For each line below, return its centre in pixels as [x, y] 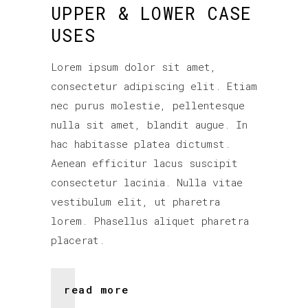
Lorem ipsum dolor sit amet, [134, 67]
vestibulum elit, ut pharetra [135, 201]
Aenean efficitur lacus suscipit [144, 163]
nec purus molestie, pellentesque [148, 105]
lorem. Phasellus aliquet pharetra [150, 221]
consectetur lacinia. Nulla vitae [147, 182]
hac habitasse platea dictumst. [141, 144]
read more [97, 289]
